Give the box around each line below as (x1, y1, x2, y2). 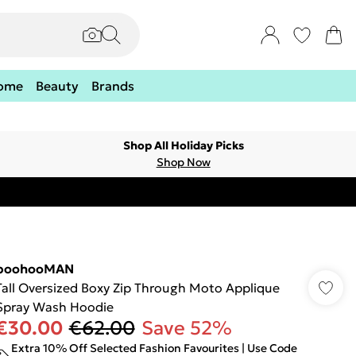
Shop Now (156, 155, 211, 169)
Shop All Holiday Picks (122, 138, 244, 153)
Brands (91, 78, 134, 94)
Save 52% (141, 316, 232, 340)
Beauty (35, 78, 79, 94)
